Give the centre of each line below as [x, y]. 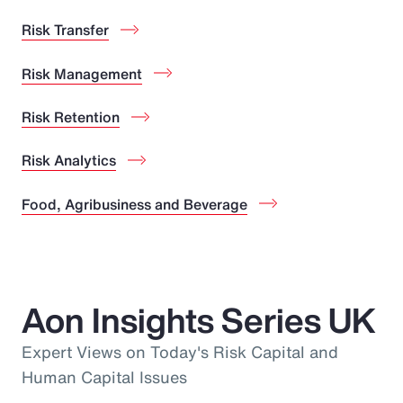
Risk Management [82, 73]
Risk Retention [71, 116]
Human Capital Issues [104, 376]
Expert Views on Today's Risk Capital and [180, 351]
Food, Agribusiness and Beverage [134, 204]
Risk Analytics [69, 161]
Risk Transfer [65, 30]
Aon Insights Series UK [199, 320]
